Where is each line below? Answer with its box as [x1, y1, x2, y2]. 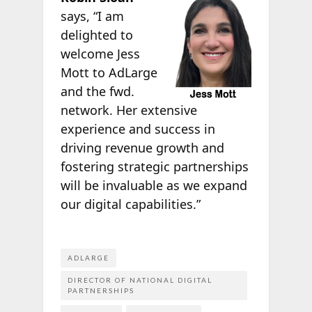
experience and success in [60, 120, 215, 137]
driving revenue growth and [60, 139, 224, 156]
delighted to [60, 26, 133, 43]
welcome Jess [60, 45, 140, 62]
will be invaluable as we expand [60, 176, 247, 194]
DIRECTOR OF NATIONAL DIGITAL [67, 276, 212, 285]
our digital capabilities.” [60, 195, 201, 212]
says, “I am [60, 7, 124, 24]
